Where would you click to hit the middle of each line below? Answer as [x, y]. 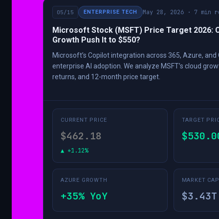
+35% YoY [84, 196]
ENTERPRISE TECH [110, 12]
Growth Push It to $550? [96, 40]
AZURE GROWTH [84, 180]
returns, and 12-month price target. [106, 77]
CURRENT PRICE [84, 120]
